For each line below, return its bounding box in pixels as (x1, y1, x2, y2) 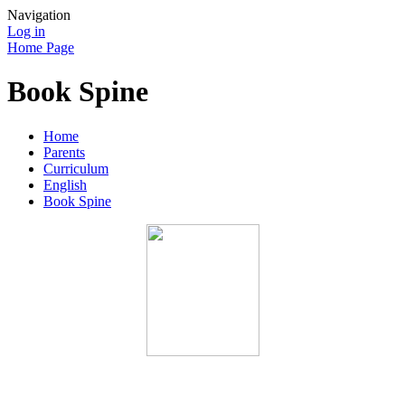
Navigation (7, 7, 71, 23)
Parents (43, 144, 85, 160)
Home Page (7, 40, 74, 55)
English (43, 176, 87, 193)
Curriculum (43, 160, 108, 176)
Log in (7, 24, 45, 39)
